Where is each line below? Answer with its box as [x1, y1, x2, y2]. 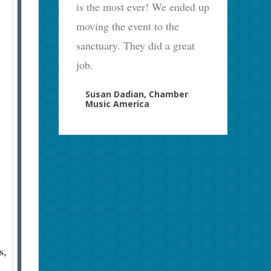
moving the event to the [76, 18, 180, 33]
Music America [85, 97, 150, 109]
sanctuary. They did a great [76, 38, 195, 53]
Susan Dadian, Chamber [85, 88, 189, 100]
